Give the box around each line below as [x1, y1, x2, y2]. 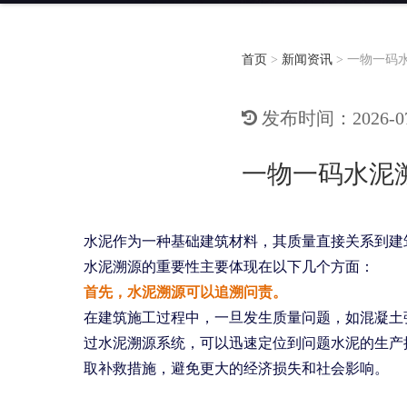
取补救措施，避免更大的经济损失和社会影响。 [84, 361, 389, 376]
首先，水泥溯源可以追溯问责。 [84, 284, 287, 300]
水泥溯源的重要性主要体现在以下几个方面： [84, 259, 374, 274]
